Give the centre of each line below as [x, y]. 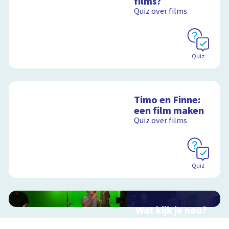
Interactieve [157, 221]
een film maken [169, 111]
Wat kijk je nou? [171, 211]
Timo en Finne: [167, 100]
